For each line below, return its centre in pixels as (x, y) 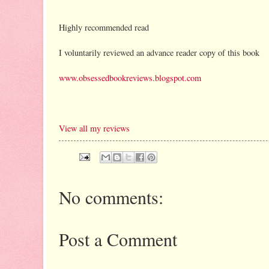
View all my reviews (94, 128)
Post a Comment (118, 239)
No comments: (111, 197)
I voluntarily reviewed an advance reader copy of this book (159, 52)
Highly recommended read (104, 27)
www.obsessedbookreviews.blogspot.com (130, 77)
